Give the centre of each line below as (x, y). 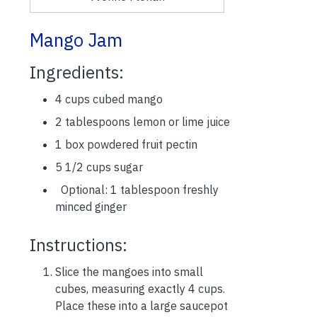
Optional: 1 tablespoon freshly (137, 189)
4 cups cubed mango (109, 99)
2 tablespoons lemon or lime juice (143, 121)
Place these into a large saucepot (142, 305)
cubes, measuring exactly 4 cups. (142, 288)
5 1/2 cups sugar (99, 167)
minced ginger (91, 206)
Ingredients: (77, 72)
